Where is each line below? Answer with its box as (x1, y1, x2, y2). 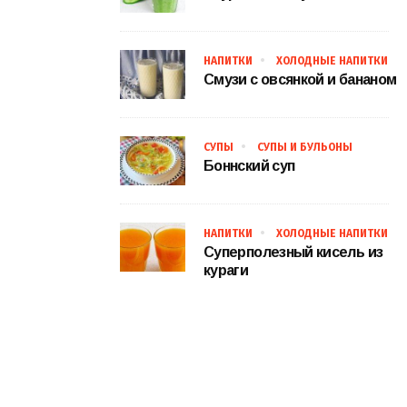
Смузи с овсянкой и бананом (203, 72, 397, 88)
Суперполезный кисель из (203, 244, 383, 261)
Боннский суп (203, 158, 295, 174)
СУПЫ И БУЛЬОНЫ (257, 141, 352, 154)
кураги (203, 263, 249, 279)
